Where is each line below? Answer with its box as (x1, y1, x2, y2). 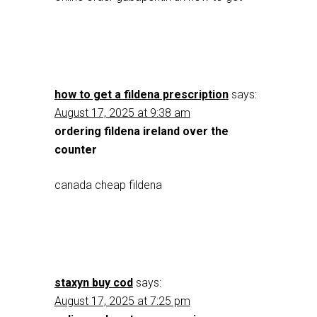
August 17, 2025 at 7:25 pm (54, 294, 190, 308)
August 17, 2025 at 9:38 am (54, 106, 190, 120)
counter (54, 143, 97, 156)
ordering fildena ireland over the (54, 125, 229, 138)
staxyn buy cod (54, 276, 133, 289)
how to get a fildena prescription (54, 88, 229, 101)
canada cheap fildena (54, 178, 162, 192)
